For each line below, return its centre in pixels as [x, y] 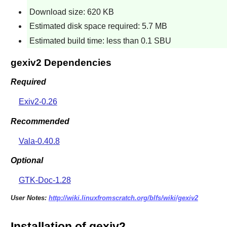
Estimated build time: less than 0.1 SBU [100, 41]
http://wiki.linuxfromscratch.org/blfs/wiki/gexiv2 [123, 198]
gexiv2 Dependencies [61, 62]
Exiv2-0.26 [38, 102]
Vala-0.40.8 [39, 141]
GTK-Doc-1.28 [45, 180]
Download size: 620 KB [71, 12]
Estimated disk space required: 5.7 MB [98, 26]
